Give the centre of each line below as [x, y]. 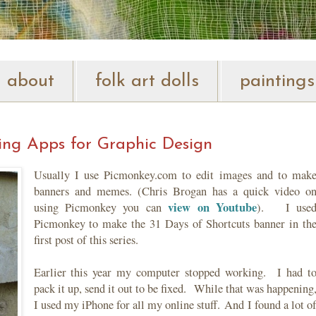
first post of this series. [88, 240]
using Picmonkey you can [101, 208]
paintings [277, 81]
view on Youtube [213, 208]
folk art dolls [147, 81]
